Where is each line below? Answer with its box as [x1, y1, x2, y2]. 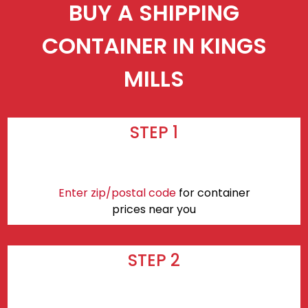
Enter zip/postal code [58, 184, 176, 201]
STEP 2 [128, 248, 180, 272]
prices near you [112, 201, 196, 217]
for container [175, 184, 250, 201]
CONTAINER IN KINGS [41, 30, 267, 62]
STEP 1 [130, 120, 178, 144]
